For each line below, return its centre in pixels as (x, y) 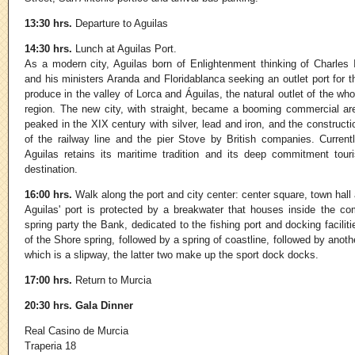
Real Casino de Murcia (76, 331)
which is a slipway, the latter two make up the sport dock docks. (172, 255)
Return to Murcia (112, 281)
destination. (51, 170)
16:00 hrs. (48, 195)
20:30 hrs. (48, 306)
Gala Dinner (103, 306)
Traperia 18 (50, 346)
